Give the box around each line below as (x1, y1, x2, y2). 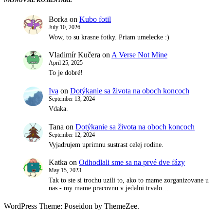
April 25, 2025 (49, 59, 83, 67)
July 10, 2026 (49, 23, 80, 31)
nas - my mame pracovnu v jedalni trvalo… (49, 184, 169, 192)
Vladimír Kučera (49, 51, 100, 59)
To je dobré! (49, 69, 83, 77)
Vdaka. (49, 105, 68, 112)
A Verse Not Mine (111, 51, 167, 59)
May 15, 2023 (49, 167, 81, 174)
